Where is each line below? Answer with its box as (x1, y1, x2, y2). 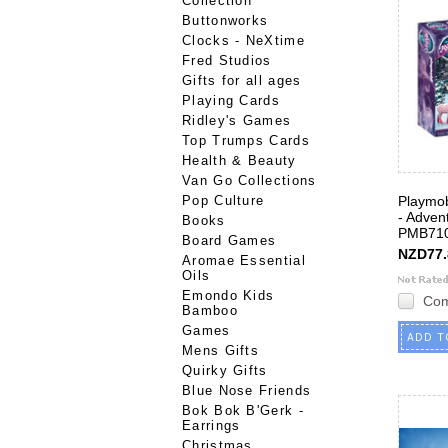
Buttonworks (182, 13, 269, 28)
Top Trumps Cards (182, 133, 310, 148)
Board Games (182, 233, 277, 248)
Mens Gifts (182, 343, 259, 358)
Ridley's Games (182, 113, 292, 128)
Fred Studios (182, 53, 272, 68)
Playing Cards (182, 93, 280, 108)
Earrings (182, 418, 241, 433)
